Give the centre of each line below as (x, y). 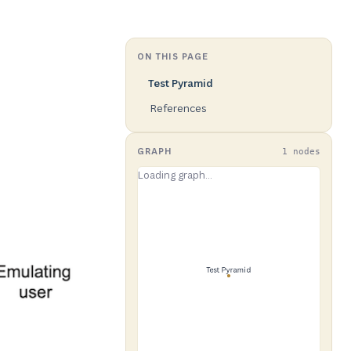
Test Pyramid (181, 83)
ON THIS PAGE (173, 56)
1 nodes (301, 152)
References (178, 108)
